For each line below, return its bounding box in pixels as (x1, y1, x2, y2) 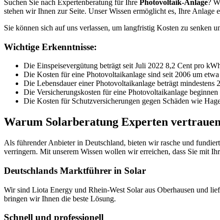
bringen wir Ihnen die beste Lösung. (4, 194, 116, 203)
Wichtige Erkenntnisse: (4, 41, 97, 52)
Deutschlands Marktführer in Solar (4, 165, 146, 176)
